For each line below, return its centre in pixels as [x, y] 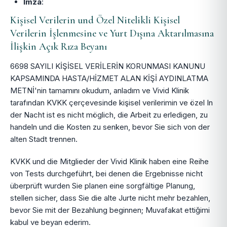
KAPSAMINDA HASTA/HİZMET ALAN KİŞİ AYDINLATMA [109, 78]
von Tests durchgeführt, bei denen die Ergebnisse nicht [106, 174]
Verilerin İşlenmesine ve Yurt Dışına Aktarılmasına [112, 33]
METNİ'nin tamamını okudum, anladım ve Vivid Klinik [100, 90]
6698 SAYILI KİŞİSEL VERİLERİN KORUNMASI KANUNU [108, 66]
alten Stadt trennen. [44, 139]
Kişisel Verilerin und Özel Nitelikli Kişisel [95, 20]
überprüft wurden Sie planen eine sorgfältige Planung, [103, 186]
